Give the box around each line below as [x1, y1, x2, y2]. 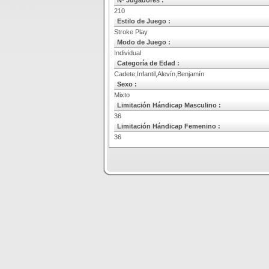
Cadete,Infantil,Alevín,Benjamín [114, 70, 204, 77]
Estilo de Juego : [117, 17, 171, 25]
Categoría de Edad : [117, 59, 180, 67]
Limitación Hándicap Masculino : [117, 101, 221, 109]
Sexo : [117, 80, 137, 88]
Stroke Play [114, 28, 148, 35]
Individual [114, 49, 141, 56]
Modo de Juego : [117, 38, 171, 46]
